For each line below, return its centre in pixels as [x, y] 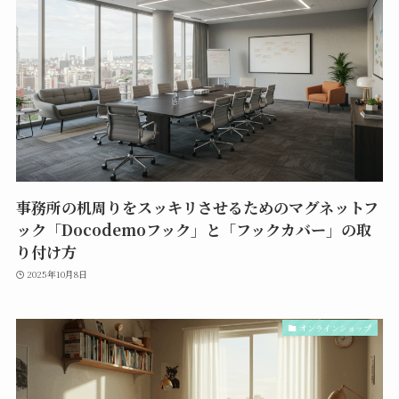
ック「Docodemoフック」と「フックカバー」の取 [193, 230]
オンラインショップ [336, 328]
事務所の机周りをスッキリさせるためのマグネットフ [197, 208]
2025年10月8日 [57, 273]
